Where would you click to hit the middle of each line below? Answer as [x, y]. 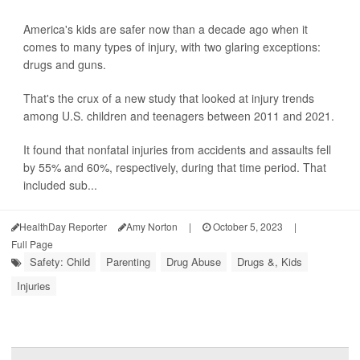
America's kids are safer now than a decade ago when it [166, 29]
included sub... [60, 185]
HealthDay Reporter [63, 226]
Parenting [128, 262]
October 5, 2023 [247, 226]
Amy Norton [152, 226]
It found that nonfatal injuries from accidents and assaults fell [177, 149]
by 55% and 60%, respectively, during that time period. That [175, 167]
